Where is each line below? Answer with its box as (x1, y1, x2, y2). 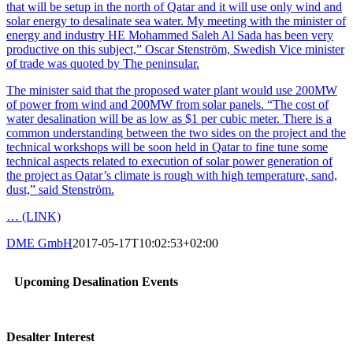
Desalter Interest (6, 330, 95, 344)
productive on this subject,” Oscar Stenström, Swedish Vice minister (6, 42, 344, 56)
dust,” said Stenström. (6, 182, 114, 196)
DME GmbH (6, 236, 72, 250)
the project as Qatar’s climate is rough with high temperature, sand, (6, 168, 337, 182)
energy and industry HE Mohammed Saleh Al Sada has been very (6, 28, 333, 42)
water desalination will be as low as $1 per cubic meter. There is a (6, 111, 332, 125)
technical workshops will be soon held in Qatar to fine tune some (6, 139, 328, 154)
